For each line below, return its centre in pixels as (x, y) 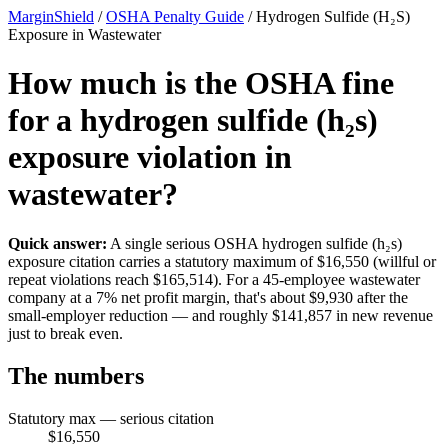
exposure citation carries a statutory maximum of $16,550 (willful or (222, 261)
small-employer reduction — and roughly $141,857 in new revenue (220, 315)
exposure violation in (150, 157)
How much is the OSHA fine (201, 83)
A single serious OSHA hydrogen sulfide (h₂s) (254, 243)
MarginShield (51, 16)
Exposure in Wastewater (84, 34)
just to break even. (65, 333)
